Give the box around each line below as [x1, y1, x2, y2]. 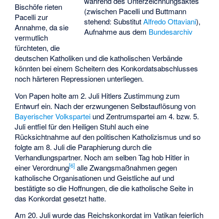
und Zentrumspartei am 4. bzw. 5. [90, 110, 199, 121]
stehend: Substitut [84, 16, 143, 27]
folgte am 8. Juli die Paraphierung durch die [15, 141, 152, 152]
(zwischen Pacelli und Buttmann [84, 6, 186, 17]
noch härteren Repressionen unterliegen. [15, 73, 144, 84]
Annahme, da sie [15, 22, 69, 32]
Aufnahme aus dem [84, 26, 149, 37]
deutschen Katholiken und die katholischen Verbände [15, 52, 183, 63]
